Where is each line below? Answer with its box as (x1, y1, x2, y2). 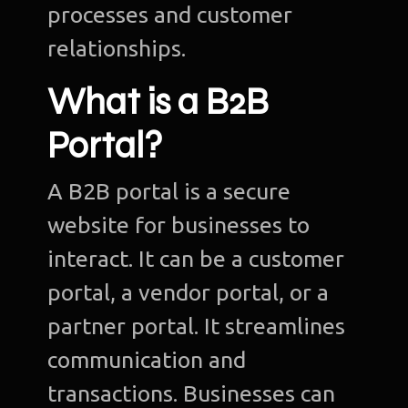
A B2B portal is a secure (47, 178, 291, 205)
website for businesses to (47, 212, 311, 239)
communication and (47, 347, 247, 373)
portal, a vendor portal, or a (47, 280, 330, 306)
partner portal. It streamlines (47, 313, 346, 340)
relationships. (47, 36, 187, 62)
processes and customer (47, 2, 293, 28)
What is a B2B (47, 80, 270, 125)
